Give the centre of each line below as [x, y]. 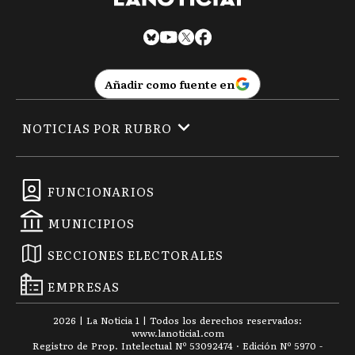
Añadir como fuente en [170, 84]
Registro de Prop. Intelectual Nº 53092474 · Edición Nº [163, 346]
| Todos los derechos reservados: [221, 321]
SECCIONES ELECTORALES [136, 255]
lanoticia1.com [191, 333]
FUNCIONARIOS [101, 192]
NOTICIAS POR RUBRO [97, 128]
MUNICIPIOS [91, 223]
